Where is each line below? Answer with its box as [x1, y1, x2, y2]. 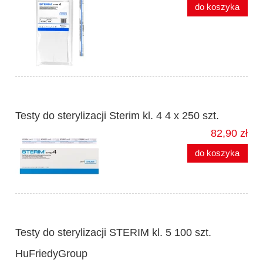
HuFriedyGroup [15, 248, 87, 260]
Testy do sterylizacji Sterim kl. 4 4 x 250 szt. [15, 110, 219, 122]
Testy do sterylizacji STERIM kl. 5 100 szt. [15, 227, 211, 239]
